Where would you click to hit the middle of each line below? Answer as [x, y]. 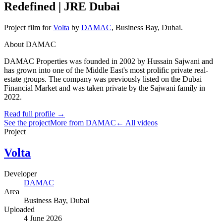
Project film [22, 27]
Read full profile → [34, 113]
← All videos [137, 122]
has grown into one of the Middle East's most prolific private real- [106, 70]
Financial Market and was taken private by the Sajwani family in [105, 88]
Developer [20, 173]
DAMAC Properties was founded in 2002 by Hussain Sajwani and [109, 61]
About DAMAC [30, 44]
